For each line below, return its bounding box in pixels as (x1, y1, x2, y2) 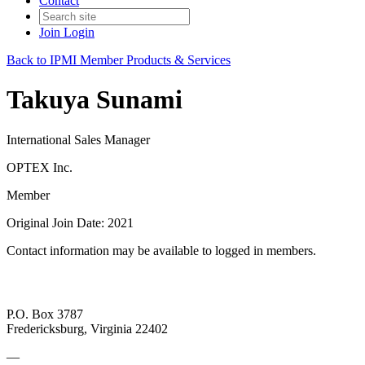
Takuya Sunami (7, 85, 182, 115)
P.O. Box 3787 (7, 307, 83, 322)
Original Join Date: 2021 (7, 215, 134, 230)
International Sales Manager (7, 132, 150, 147)
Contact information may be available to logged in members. (7, 243, 316, 257)
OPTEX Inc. (7, 160, 73, 174)
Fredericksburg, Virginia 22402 (7, 322, 168, 336)
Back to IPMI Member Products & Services (7, 53, 231, 67)
